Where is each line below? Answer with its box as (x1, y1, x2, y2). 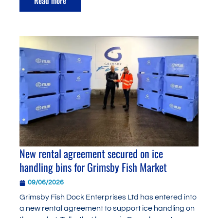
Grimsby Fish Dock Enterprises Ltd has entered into (19, 193, 197, 201)
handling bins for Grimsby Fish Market (19, 159, 167, 175)
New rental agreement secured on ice (19, 145, 163, 162)
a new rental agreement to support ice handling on (19, 204, 195, 213)
